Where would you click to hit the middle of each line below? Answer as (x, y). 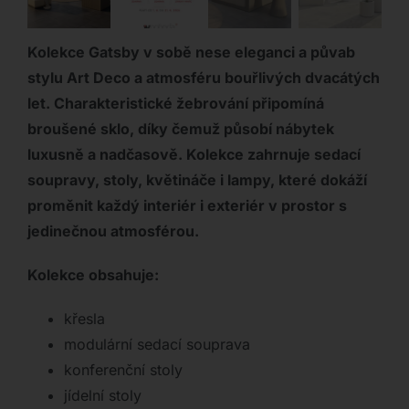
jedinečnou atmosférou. (113, 231)
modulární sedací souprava (157, 345)
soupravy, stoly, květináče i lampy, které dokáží (197, 180)
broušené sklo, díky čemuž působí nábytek (180, 129)
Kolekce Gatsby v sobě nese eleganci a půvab (191, 52)
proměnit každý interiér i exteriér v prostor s (187, 206)
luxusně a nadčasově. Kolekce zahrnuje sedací (194, 155)
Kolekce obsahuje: (93, 275)
